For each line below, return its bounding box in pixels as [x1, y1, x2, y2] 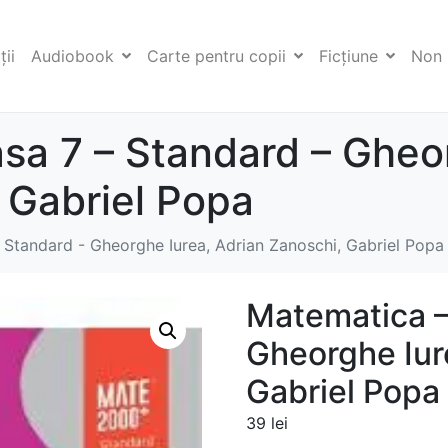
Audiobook [31, 46, 114, 67]
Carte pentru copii [147, 46, 286, 67]
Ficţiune [319, 46, 378, 67]
